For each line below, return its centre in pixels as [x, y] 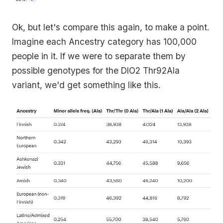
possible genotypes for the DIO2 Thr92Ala [96, 70]
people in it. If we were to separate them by [99, 56]
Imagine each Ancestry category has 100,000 [104, 42]
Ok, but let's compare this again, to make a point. [111, 27]
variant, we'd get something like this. [86, 85]
